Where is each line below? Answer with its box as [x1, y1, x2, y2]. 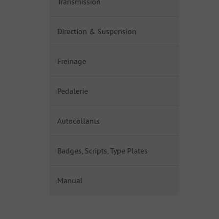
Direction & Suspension [57, 26, 136, 36]
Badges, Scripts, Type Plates [57, 146, 148, 155]
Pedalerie [57, 86, 88, 96]
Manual [57, 175, 83, 185]
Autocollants [57, 116, 100, 126]
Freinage [57, 56, 86, 66]
